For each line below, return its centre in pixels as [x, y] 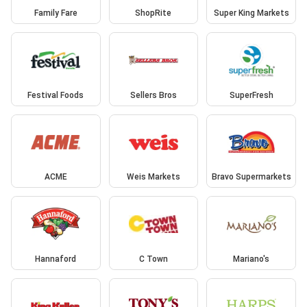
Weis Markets [153, 177]
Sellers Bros [153, 95]
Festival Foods [56, 95]
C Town [153, 259]
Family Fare [56, 13]
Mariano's [251, 259]
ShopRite [153, 13]
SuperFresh [251, 95]
